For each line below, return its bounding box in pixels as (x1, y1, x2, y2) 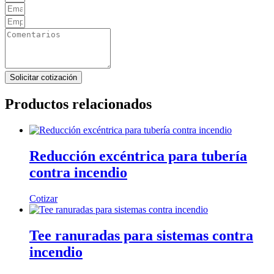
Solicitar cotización (10, 73, 77, 83)
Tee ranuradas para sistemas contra (29, 228, 253, 243)
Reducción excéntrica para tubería (29, 148, 247, 165)
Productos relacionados (5, 96, 152, 113)
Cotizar (29, 193, 57, 204)
